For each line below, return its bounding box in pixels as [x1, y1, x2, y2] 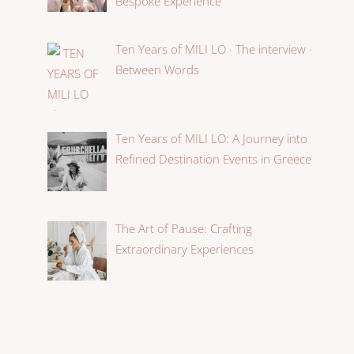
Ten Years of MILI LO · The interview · [115, 41, 313, 58]
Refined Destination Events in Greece [115, 151, 312, 168]
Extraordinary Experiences [115, 240, 254, 257]
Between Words [115, 62, 200, 78]
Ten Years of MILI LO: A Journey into [115, 130, 308, 147]
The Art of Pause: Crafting [115, 220, 253, 236]
